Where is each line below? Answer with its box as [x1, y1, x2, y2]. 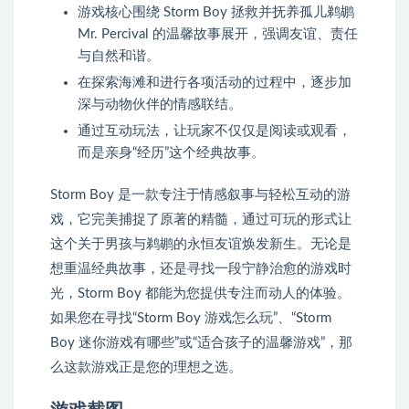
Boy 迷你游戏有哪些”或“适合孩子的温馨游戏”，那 [50, 336, 352, 351]
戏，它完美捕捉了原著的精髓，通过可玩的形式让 [50, 213, 351, 227]
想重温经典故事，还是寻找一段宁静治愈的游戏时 [50, 262, 351, 277]
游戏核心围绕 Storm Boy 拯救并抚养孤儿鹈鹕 [78, 5, 354, 20]
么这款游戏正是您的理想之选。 [50, 361, 242, 375]
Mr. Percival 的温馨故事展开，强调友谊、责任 [78, 27, 358, 42]
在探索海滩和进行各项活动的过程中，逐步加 [78, 76, 351, 90]
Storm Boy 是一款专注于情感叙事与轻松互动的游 [50, 188, 351, 203]
